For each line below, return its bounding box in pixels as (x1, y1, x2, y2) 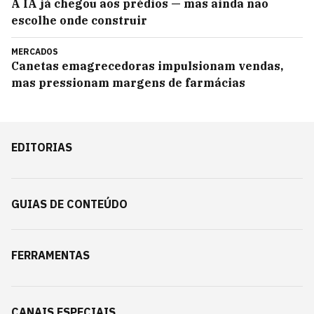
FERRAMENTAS (11, 248, 90, 262)
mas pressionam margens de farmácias (11, 76, 245, 90)
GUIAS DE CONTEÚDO (11, 197, 128, 211)
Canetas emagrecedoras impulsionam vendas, (11, 59, 283, 73)
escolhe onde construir (11, 13, 147, 27)
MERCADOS (11, 46, 58, 57)
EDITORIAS (11, 140, 72, 154)
